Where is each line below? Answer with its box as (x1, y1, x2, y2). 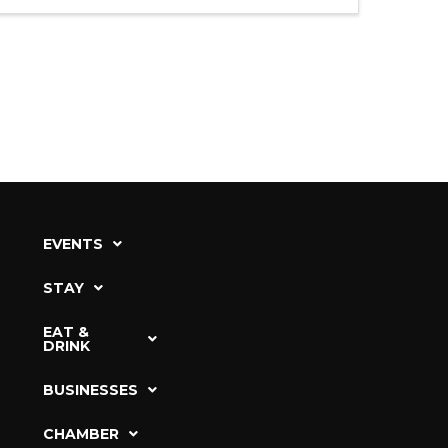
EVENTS (42, 235, 103, 254)
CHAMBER (42, 425, 119, 444)
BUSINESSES (42, 381, 138, 400)
